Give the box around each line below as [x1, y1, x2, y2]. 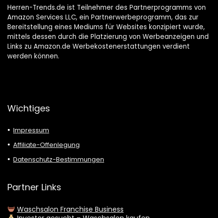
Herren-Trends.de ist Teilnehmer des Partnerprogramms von [7, 3, 206, 13]
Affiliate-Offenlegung [13, 140, 80, 150]
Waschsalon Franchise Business [17, 204, 124, 215]
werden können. [7, 52, 59, 61]
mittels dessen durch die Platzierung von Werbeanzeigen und [7, 32, 209, 42]
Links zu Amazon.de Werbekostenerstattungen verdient [7, 42, 190, 52]
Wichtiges [7, 102, 50, 115]
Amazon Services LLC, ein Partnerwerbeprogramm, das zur [7, 13, 199, 22]
